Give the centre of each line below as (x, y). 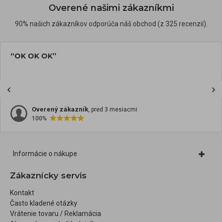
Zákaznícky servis (48, 175)
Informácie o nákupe (45, 154)
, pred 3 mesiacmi (113, 110)
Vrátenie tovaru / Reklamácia (55, 214)
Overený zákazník (60, 109)
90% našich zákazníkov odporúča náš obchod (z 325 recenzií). (111, 24)
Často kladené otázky (44, 203)
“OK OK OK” (33, 56)
